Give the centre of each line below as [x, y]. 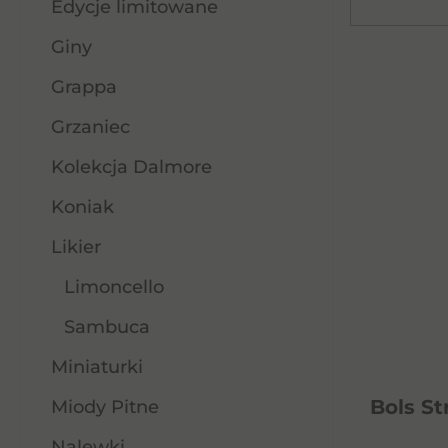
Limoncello [113, 287]
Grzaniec [90, 127]
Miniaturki [97, 367]
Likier [76, 247]
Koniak [82, 207]
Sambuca [106, 327]
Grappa [84, 87]
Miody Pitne [105, 407]
